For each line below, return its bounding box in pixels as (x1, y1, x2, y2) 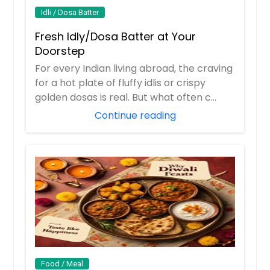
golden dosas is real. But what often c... (35, 90, 217, 104)
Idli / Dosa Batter (41, 7, 99, 17)
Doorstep (35, 43, 86, 58)
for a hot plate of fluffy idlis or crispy (35, 75, 206, 90)
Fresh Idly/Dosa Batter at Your (35, 28, 196, 44)
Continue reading (94, 108, 176, 122)
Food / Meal (41, 259, 84, 268)
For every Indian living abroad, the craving (35, 61, 233, 75)
